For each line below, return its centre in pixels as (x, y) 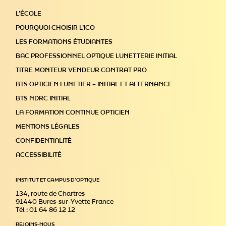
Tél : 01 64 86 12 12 (46, 210)
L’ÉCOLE (29, 13)
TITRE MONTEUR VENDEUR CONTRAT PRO (81, 70)
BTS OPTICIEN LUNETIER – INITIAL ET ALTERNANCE (94, 84)
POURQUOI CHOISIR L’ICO (55, 27)
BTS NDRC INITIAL (43, 98)
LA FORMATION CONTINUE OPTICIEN (73, 112)
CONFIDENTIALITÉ (44, 140)
